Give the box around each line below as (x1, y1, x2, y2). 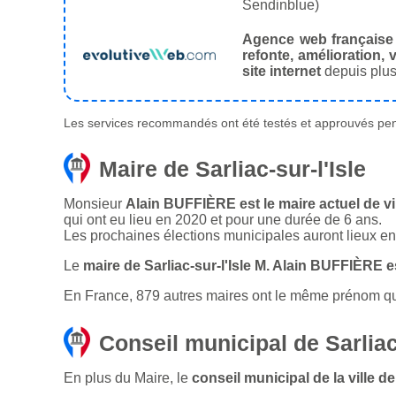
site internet (242, 64, 321, 80)
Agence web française (242, 32, 394, 48)
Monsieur (64, 196, 126, 212)
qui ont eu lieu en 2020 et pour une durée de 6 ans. (64, 212, 382, 228)
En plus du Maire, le (64, 370, 192, 386)
